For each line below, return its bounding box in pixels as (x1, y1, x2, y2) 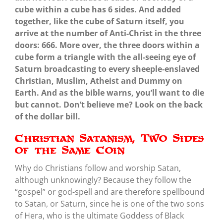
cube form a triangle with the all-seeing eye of (14, 51, 196, 62)
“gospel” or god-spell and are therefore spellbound (14, 186, 205, 197)
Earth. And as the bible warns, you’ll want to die (14, 87, 204, 98)
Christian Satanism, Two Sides (14, 131, 204, 144)
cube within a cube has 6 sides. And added (14, 3, 181, 15)
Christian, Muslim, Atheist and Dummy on (14, 75, 182, 86)
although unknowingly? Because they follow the (14, 174, 191, 185)
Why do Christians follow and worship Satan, (14, 162, 181, 173)
